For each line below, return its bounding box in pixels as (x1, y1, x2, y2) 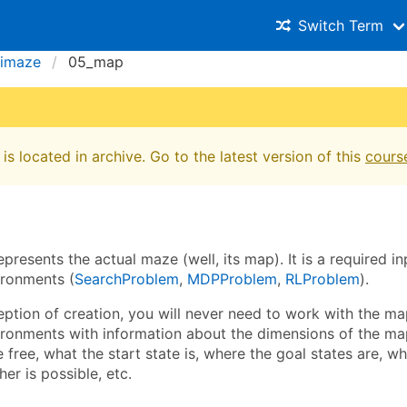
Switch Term (298, 16, 383, 35)
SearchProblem (74, 269, 179, 288)
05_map (68, 53, 124, 71)
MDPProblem (187, 269, 277, 288)
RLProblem (285, 269, 360, 288)
